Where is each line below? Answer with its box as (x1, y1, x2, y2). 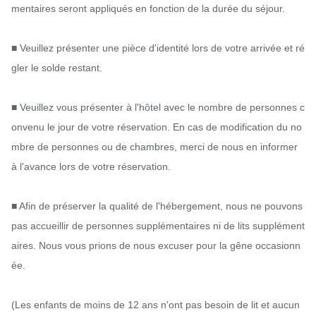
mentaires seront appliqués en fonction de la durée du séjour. (11, 2, 285, 14)
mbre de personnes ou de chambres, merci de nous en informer (11, 140, 298, 152)
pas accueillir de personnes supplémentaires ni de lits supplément (11, 219, 305, 231)
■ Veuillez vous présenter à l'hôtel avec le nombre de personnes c (11, 101, 305, 113)
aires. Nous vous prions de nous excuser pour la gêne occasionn (11, 239, 300, 251)
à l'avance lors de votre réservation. (11, 160, 171, 172)
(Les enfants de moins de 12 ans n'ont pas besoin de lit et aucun (11, 298, 300, 310)
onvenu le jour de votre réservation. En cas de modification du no (11, 121, 302, 133)
